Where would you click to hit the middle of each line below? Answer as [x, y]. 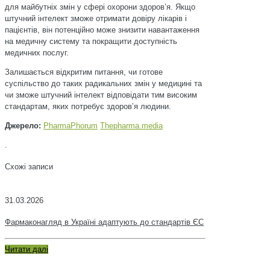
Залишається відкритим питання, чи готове [84, 72]
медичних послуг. [37, 53]
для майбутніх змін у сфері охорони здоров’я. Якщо [100, 7]
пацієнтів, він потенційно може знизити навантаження [102, 30]
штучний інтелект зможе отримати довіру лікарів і [96, 18]
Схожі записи [29, 167]
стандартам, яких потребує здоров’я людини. [88, 106]
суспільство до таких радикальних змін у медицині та [103, 83]
